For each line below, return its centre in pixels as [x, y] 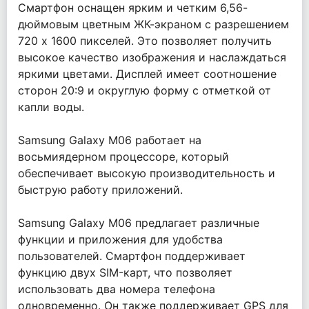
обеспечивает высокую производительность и [147, 173]
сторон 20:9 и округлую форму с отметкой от [144, 90]
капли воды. [51, 107]
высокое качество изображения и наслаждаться [152, 57]
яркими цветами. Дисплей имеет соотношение [147, 74]
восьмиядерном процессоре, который [123, 157]
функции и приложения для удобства [120, 239]
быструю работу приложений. [100, 190]
